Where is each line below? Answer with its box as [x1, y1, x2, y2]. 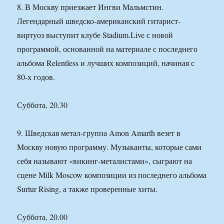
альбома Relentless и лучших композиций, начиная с [17, 57, 195, 68]
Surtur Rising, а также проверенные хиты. [17, 183, 158, 194]
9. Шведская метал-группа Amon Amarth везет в [17, 127, 181, 138]
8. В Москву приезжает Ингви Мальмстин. [17, 1, 164, 12]
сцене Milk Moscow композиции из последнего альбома [17, 169, 207, 180]
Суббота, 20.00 [17, 211, 68, 222]
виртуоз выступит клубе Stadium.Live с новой [17, 29, 173, 40]
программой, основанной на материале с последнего [17, 43, 198, 54]
